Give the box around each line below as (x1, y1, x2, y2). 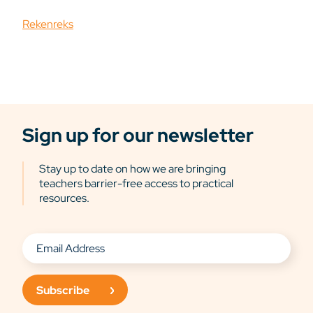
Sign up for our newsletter (22, 123, 254, 147)
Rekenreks (22, 17, 73, 31)
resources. (39, 191, 89, 205)
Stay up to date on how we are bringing (39, 161, 226, 176)
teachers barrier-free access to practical (39, 176, 233, 191)
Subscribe (36, 282, 89, 298)
